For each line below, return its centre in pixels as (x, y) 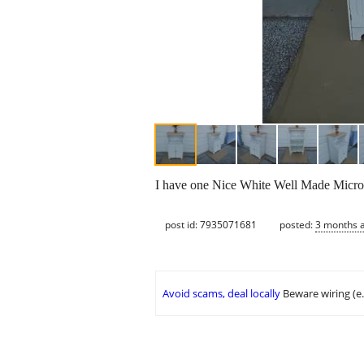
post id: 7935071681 (211, 224)
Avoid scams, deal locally (221, 294)
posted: (297, 224)
